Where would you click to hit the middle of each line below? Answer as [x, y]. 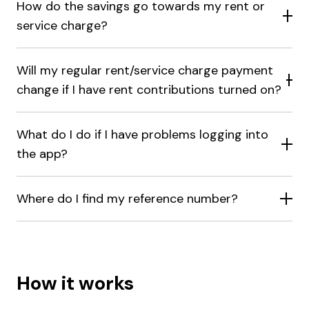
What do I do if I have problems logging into [142, 134]
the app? [42, 154]
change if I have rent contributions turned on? [149, 90]
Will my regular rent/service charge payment [145, 70]
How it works [75, 283]
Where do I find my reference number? [127, 199]
